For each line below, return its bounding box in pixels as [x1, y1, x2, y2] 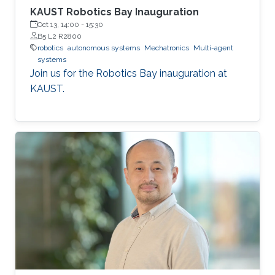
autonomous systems [68, 43, 140, 52]
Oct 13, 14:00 [37, 20, 79, 29]
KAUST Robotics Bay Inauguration [30, 6, 199, 18]
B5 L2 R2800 [37, 31, 82, 41]
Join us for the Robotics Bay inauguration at [30, 67, 227, 79]
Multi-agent [193, 43, 233, 52]
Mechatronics [144, 43, 189, 52]
